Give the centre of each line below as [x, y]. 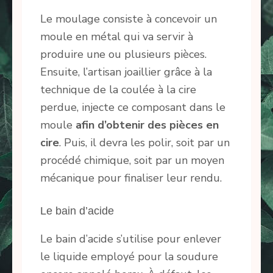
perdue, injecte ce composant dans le [133, 108]
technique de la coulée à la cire [118, 90]
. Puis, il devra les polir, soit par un [144, 143]
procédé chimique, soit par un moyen [132, 161]
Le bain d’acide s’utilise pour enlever [131, 239]
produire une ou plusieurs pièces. [123, 55]
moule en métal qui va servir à [117, 37]
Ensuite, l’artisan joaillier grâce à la [126, 72]
